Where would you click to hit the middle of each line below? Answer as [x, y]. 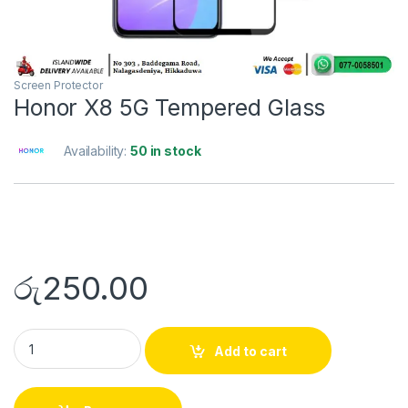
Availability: [97, 151]
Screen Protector [58, 86]
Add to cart [251, 351]
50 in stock [166, 151]
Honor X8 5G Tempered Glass [170, 108]
